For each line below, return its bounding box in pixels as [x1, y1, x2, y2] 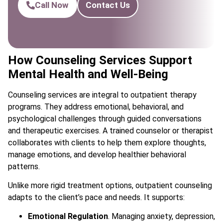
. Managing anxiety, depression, [108, 212, 215, 222]
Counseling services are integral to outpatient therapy [8, 90, 197, 100]
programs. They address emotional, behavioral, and [8, 102, 184, 111]
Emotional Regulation [28, 212, 108, 222]
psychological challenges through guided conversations [8, 113, 202, 123]
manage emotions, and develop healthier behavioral [8, 149, 186, 159]
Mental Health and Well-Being [8, 67, 168, 81]
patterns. [8, 161, 40, 171]
